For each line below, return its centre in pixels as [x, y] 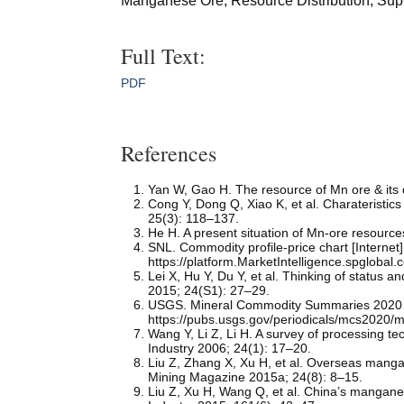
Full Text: [164, 55]
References [169, 153]
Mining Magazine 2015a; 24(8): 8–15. [256, 376]
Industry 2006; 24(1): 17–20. [230, 348]
